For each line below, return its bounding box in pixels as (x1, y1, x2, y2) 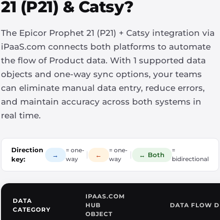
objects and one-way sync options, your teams (1, 69, 202, 79)
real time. (1, 110, 41, 120)
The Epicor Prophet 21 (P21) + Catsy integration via (1, 28, 215, 38)
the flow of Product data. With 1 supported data (1, 55, 206, 65)
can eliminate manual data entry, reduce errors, (1, 83, 205, 93)
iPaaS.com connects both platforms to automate (1, 42, 211, 52)
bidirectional (172, 155, 209, 163)
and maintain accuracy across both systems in (1, 97, 201, 107)
